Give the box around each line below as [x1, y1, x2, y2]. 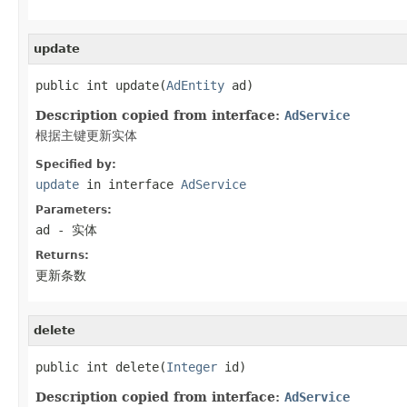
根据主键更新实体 [35, 127, 137, 143]
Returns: [35, 248, 89, 262]
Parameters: [35, 203, 112, 216]
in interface [79, 176, 181, 192]
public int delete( [35, 359, 166, 374]
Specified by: [35, 157, 116, 171]
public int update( [35, 77, 166, 93]
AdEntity [166, 77, 224, 93]
